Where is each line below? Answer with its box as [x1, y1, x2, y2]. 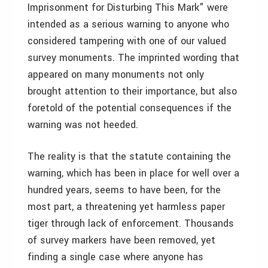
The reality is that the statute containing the [28, 150, 231, 163]
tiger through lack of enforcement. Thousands [28, 217, 234, 230]
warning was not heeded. [28, 118, 138, 132]
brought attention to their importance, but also [28, 84, 237, 98]
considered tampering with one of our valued [28, 34, 226, 48]
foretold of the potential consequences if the [28, 101, 232, 115]
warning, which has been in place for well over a [28, 166, 239, 180]
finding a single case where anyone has [28, 250, 203, 264]
